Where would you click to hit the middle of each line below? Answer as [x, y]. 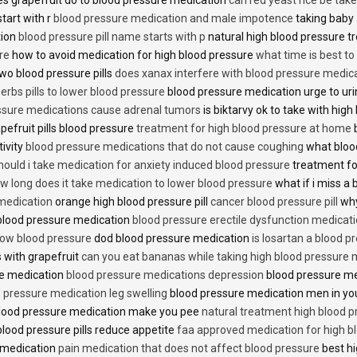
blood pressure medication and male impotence [173, 18]
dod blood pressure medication [172, 238]
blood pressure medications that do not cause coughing [165, 146]
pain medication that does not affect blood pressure [189, 348]
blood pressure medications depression [165, 275]
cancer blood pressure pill [274, 201]
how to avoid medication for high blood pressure [133, 55]
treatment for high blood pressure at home [244, 128]
